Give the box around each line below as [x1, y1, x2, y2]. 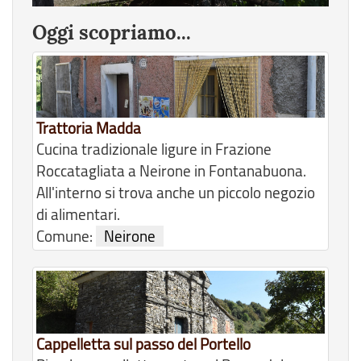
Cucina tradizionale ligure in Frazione [36, 139, 272, 160]
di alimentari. [36, 204, 120, 226]
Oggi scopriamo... [32, 20, 191, 46]
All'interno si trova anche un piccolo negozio [36, 182, 315, 204]
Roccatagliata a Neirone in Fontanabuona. [36, 160, 306, 182]
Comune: [36, 226, 96, 247]
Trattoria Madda [36, 118, 141, 139]
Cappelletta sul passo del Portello [36, 333, 251, 355]
